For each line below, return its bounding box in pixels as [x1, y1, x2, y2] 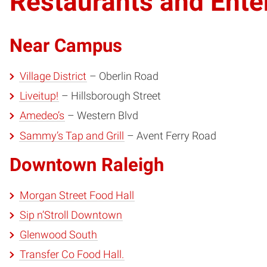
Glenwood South [19, 229, 97, 241]
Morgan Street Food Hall [19, 189, 134, 201]
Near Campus [10, 35, 122, 56]
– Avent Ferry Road [124, 129, 216, 142]
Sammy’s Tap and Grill [19, 129, 124, 142]
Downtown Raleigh [10, 154, 164, 175]
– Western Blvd [64, 110, 138, 122]
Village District [19, 70, 86, 83]
